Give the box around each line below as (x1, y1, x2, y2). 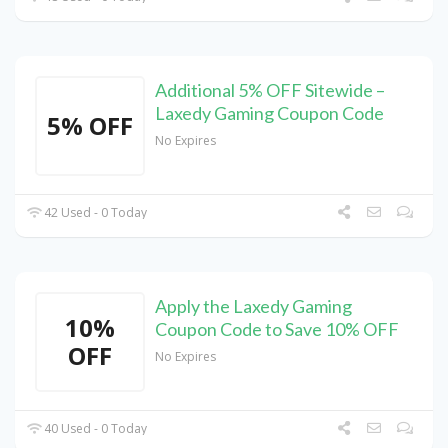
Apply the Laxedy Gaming (155, 295, 352, 318)
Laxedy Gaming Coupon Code (155, 102, 384, 125)
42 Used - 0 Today (41, 204, 148, 222)
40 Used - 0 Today (41, 420, 148, 438)
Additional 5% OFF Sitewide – (155, 79, 385, 102)
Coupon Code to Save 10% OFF (155, 318, 399, 341)
